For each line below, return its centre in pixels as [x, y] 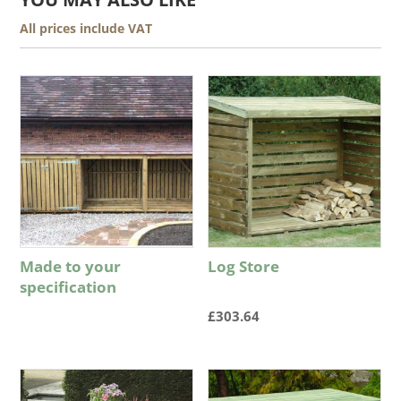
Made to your [71, 266]
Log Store [244, 266]
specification [68, 286]
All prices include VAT [86, 28]
